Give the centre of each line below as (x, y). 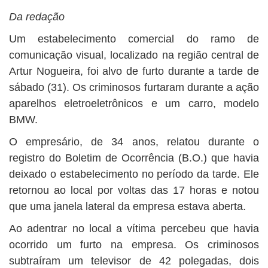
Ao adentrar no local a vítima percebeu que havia (134, 229)
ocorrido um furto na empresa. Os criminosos (134, 245)
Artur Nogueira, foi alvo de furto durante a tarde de (134, 71)
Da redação (37, 17)
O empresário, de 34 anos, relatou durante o (134, 142)
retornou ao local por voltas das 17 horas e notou (134, 190)
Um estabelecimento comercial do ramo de (134, 39)
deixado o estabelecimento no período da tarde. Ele (134, 174)
